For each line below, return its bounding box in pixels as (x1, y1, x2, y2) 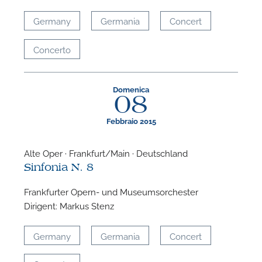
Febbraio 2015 (106, 115, 156, 126)
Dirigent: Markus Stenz (24, 199, 115, 212)
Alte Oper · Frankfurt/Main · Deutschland (24, 146, 188, 158)
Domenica (113, 84, 149, 95)
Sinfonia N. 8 (24, 161, 94, 173)
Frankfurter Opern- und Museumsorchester (24, 185, 199, 198)
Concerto (33, 43, 71, 55)
